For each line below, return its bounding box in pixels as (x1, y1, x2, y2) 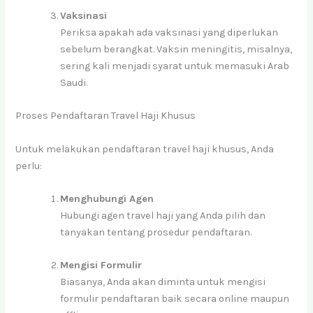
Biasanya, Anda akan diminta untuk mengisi (60, 276, 266, 289)
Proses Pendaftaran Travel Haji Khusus (15, 110, 196, 122)
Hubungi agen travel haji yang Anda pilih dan (60, 209, 266, 221)
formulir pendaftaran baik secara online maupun (60, 293, 290, 305)
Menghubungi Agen (60, 192, 154, 205)
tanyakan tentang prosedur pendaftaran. (60, 226, 252, 238)
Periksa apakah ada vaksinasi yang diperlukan (60, 26, 279, 38)
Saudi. (60, 76, 88, 89)
